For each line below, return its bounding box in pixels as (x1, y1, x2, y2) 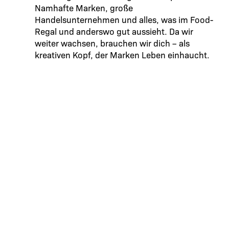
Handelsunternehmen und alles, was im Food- (35, 13, 213, 26)
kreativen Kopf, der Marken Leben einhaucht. (35, 49, 210, 61)
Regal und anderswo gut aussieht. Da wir (35, 25, 193, 37)
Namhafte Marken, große (35, 2, 133, 14)
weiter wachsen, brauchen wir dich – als (35, 37, 190, 49)
